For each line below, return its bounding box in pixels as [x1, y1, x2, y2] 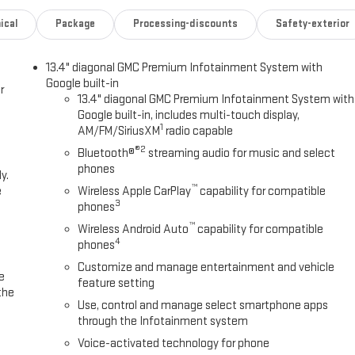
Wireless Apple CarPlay [78, 184, 192, 200]
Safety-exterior [275, 17, 349, 31]
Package [55, 17, 96, 31]
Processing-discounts [133, 17, 238, 31]
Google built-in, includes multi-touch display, [78, 108, 300, 124]
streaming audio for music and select [146, 146, 336, 162]
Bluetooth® [78, 146, 136, 162]
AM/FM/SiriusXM [78, 124, 161, 139]
